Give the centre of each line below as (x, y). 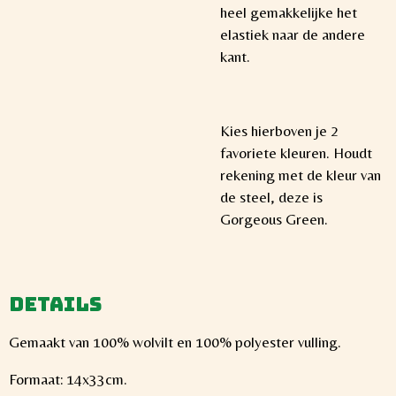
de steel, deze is (271, 198)
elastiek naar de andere (293, 34)
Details (55, 304)
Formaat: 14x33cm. (68, 380)
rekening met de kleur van (301, 175)
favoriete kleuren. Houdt (296, 153)
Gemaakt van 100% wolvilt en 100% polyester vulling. (175, 342)
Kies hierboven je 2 (279, 131)
